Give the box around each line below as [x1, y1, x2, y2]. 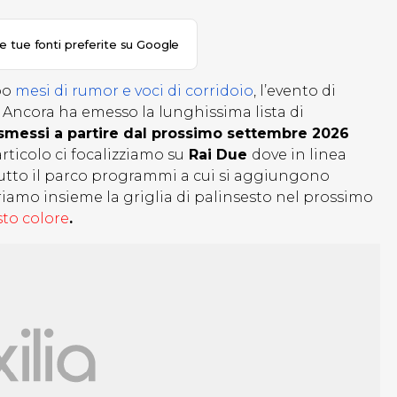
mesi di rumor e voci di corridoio [15, 82, 253, 100]
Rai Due [184, 146, 252, 164]
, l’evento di [253, 82, 336, 100]
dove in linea [252, 146, 346, 164]
